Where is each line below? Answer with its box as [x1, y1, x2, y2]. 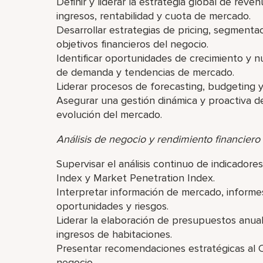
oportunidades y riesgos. [56, 200, 168, 213]
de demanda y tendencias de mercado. [56, 66, 234, 79]
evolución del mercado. [56, 108, 162, 121]
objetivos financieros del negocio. [56, 38, 208, 50]
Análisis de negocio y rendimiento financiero [56, 133, 260, 146]
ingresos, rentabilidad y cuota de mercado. [56, 9, 251, 22]
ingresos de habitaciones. [56, 228, 172, 241]
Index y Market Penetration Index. [56, 171, 215, 184]
